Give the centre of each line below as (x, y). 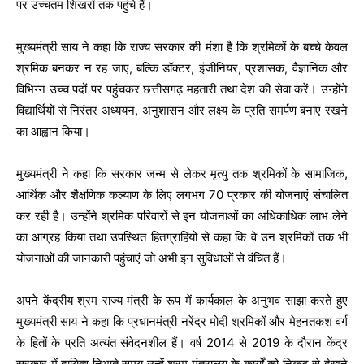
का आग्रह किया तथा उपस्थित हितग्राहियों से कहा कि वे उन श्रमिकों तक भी (182, 237)
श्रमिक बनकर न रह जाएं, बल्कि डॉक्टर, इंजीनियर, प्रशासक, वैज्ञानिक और (182, 68)
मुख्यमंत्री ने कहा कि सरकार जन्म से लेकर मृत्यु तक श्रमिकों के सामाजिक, (182, 174)
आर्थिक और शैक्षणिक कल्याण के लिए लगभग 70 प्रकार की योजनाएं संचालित (182, 195)
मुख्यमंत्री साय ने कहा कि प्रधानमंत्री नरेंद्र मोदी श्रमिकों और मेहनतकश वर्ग (182, 322)
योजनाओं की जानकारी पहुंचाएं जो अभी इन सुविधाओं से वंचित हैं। (152, 258)
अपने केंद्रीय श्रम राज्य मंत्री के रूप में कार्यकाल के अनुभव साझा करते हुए (182, 301)
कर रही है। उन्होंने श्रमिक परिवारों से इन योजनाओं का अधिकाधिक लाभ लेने (182, 216)
